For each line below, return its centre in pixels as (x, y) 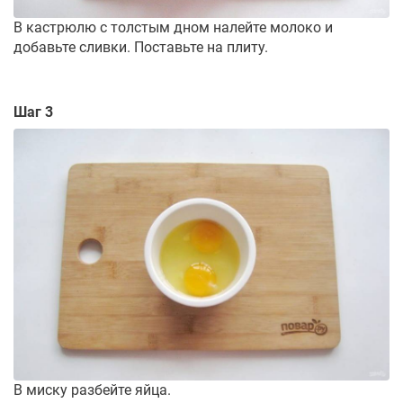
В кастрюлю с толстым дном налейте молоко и (173, 27)
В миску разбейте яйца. (92, 390)
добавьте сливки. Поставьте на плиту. (141, 47)
